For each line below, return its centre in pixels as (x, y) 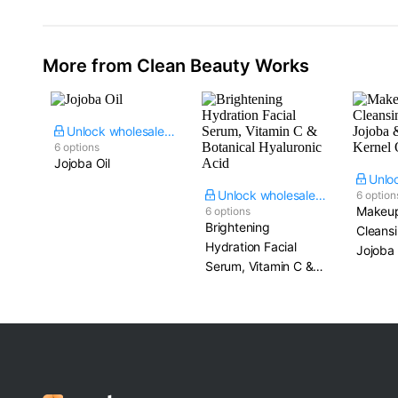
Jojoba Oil (82, 163)
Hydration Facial (251, 247)
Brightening (238, 227)
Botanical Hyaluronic (263, 286)
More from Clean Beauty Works (176, 66)
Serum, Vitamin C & (259, 266)
